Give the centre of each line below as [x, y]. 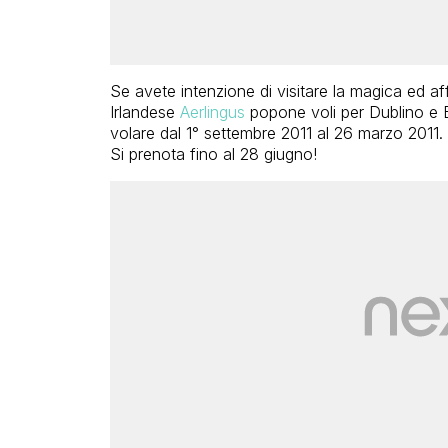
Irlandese [144, 112]
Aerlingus [212, 112]
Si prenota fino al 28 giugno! [213, 154]
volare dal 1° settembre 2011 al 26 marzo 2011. [276, 133]
